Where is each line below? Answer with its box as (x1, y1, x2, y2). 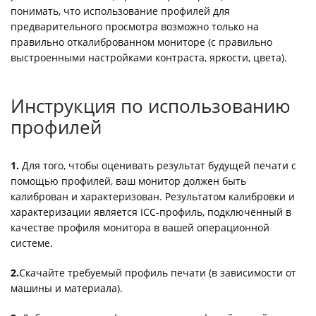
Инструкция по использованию (11, 93, 291, 119)
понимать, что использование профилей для (11, 4, 230, 18)
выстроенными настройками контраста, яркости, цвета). (11, 51, 287, 64)
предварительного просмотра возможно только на (11, 20, 259, 33)
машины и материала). (11, 281, 123, 295)
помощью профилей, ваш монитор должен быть (11, 174, 246, 188)
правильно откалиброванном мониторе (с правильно (11, 35, 272, 49)
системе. (11, 236, 53, 250)
